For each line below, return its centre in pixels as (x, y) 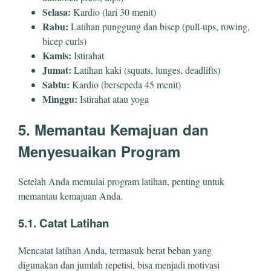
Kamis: (57, 56)
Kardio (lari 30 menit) (113, 12)
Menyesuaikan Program (99, 152)
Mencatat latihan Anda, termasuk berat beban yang (115, 250)
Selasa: (57, 12)
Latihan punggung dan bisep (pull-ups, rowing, (159, 27)
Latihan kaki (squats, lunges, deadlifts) (146, 70)
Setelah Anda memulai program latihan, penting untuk (121, 181)
